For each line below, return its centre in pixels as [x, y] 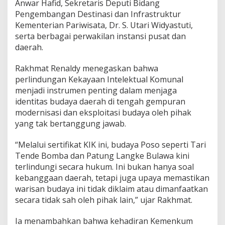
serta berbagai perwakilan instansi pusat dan [100, 36]
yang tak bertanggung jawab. [71, 124]
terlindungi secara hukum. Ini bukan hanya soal [104, 167]
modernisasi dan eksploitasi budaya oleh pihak [103, 113]
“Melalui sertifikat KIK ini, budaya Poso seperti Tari [110, 145]
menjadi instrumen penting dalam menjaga [96, 91]
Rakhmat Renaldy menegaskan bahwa [87, 69]
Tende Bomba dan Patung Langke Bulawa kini [102, 156]
